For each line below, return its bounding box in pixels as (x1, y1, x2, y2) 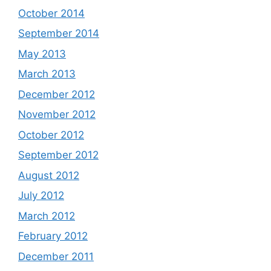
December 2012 (18, 88, 95, 100)
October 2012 (18, 128, 84, 141)
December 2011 (18, 250, 94, 263)
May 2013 (18, 47, 66, 60)
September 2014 (18, 27, 99, 39)
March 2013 (18, 68, 76, 80)
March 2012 (18, 209, 75, 222)
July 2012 (18, 189, 64, 201)
